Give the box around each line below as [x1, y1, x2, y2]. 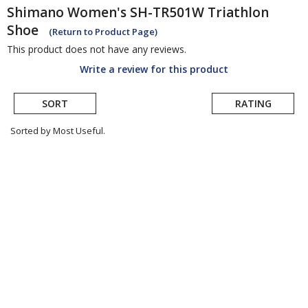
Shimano [7, 3, 64, 22]
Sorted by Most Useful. [10, 124, 105, 137]
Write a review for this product [80, 63, 228, 76]
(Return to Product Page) [49, 25, 157, 38]
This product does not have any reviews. [7, 43, 186, 56]
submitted [13, 166, 71, 182]
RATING [234, 97, 272, 111]
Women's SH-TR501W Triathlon [67, 3, 269, 22]
